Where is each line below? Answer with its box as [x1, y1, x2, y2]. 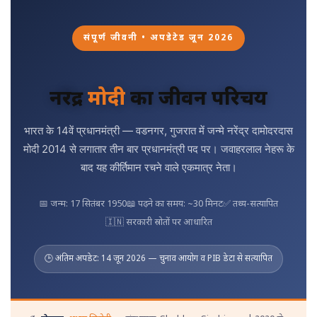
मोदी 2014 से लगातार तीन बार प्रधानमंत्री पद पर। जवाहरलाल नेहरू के [23, 142, 294, 156]
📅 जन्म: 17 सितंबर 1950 [39, 198, 127, 210]
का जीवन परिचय [125, 87, 267, 113]
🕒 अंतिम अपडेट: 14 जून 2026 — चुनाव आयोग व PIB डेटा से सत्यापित [45, 253, 272, 265]
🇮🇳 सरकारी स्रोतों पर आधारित [105, 217, 212, 229]
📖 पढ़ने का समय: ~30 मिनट [127, 198, 223, 210]
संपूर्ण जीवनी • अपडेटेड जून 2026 [83, 33, 234, 44]
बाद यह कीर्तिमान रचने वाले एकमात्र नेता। [80, 161, 237, 174]
